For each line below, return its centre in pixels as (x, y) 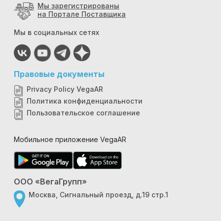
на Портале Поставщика (82, 14)
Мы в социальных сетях (56, 32)
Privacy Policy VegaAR (65, 89)
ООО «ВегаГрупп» (50, 182)
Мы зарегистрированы (78, 6)
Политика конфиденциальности (85, 101)
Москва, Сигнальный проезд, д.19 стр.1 (98, 195)
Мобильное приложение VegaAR (70, 139)
